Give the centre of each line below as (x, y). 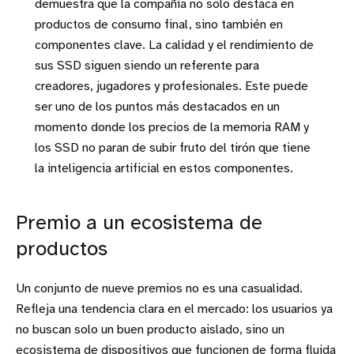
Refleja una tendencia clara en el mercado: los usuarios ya (174, 310)
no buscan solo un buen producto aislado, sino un (150, 330)
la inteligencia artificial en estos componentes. (164, 169)
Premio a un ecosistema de (139, 224)
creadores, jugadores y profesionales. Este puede (171, 87)
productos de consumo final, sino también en (159, 25)
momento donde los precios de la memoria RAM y (172, 128)
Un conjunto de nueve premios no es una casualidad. (159, 289)
